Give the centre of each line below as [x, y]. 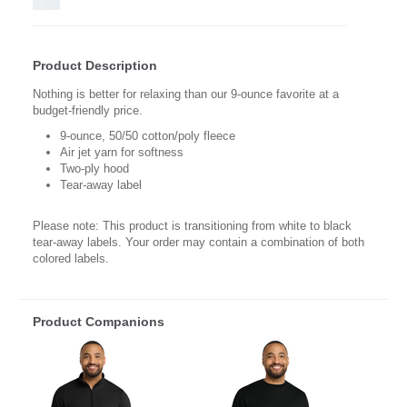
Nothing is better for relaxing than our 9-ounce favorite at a [186, 94]
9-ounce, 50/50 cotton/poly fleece [148, 135]
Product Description [95, 66]
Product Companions [99, 322]
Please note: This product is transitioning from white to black [192, 225]
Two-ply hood [94, 168]
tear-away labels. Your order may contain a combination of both [199, 242]
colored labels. [71, 258]
